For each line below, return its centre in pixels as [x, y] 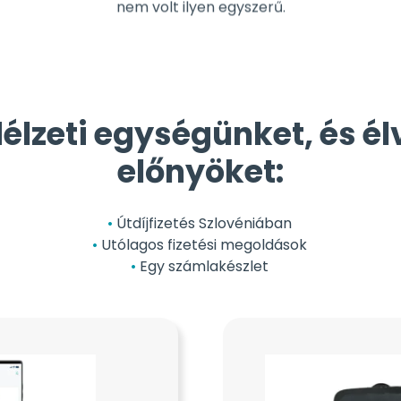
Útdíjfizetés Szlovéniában [204, 223]
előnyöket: [200, 171]
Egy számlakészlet [204, 266]
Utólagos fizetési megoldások [204, 245]
